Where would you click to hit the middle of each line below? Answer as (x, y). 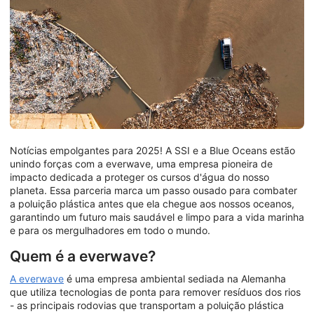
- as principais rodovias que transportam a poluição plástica (147, 305)
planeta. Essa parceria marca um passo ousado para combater (153, 191)
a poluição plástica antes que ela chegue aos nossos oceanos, (152, 204)
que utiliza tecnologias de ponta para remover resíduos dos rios (155, 292)
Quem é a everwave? (83, 257)
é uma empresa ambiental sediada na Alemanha (175, 278)
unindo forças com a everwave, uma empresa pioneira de (141, 164)
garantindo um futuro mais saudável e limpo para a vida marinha (157, 217)
